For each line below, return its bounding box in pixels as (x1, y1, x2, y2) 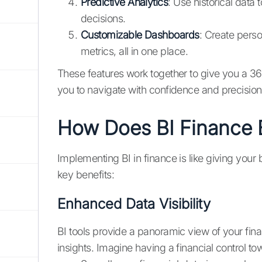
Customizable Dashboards (81, 29, 199, 42)
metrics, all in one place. (81, 45, 188, 58)
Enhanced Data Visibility (57, 195, 211, 213)
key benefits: (57, 168, 114, 181)
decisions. (81, 12, 126, 25)
